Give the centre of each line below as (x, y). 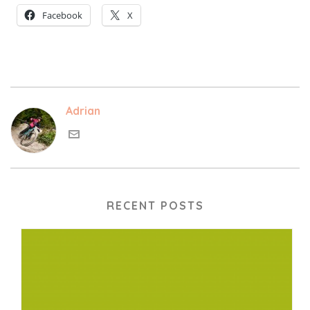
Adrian (83, 111)
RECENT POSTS (155, 206)
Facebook (62, 16)
